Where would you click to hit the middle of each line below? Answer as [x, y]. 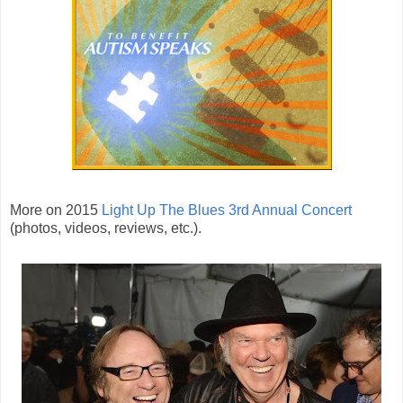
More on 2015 [56, 210]
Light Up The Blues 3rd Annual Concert [227, 210]
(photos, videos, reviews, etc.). [106, 228]
